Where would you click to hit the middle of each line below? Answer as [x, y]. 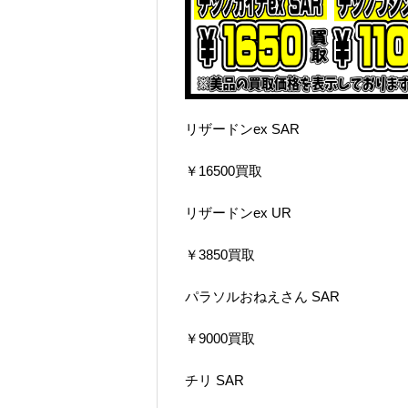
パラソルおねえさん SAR [262, 297]
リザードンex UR [238, 213]
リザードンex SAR [242, 129]
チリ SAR [214, 381]
